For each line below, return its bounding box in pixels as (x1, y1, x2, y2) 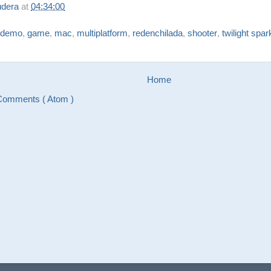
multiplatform (77, 28, 128, 39)
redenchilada (132, 28, 183, 39)
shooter (188, 28, 217, 39)
